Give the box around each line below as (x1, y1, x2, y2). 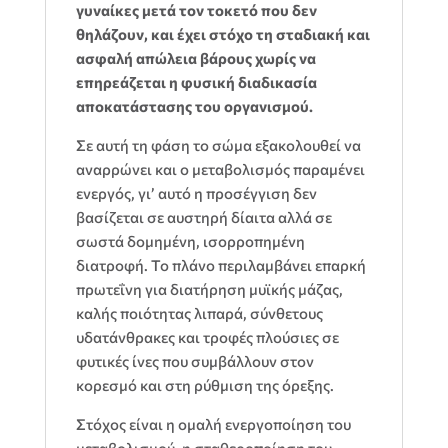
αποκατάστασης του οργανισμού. (75, 97, 313, 116)
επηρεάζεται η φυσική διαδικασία (75, 73, 317, 92)
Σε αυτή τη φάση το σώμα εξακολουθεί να (75, 136, 361, 155)
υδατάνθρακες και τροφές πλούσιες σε (75, 328, 339, 347)
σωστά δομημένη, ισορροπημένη (75, 232, 305, 251)
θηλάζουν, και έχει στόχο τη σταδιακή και (75, 25, 370, 44)
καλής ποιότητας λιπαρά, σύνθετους (75, 304, 323, 323)
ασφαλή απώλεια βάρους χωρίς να (75, 49, 316, 68)
